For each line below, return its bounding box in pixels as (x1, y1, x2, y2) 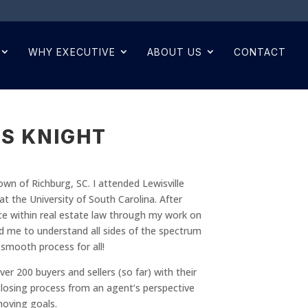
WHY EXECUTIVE (28, 46, 115, 58)
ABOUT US (147, 46, 202, 58)
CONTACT (234, 46, 286, 58)
